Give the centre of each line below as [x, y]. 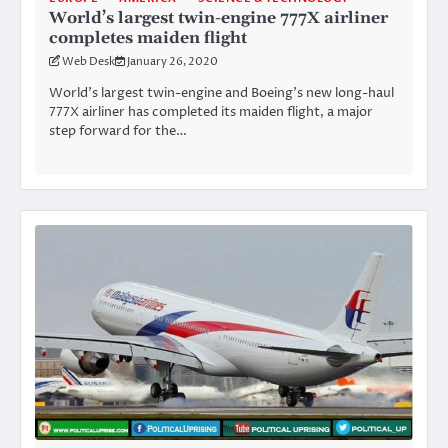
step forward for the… [118, 131]
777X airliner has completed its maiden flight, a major [211, 112]
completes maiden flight [148, 37]
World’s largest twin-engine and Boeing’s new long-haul [221, 93]
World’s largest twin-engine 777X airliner [218, 17]
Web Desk [88, 61]
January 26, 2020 [172, 61]
